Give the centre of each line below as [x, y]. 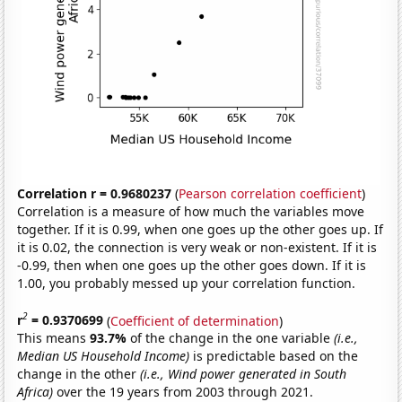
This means [54, 338]
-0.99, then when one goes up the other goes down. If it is [192, 265]
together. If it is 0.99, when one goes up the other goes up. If [201, 229]
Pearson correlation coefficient [271, 193]
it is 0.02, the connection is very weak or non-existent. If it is [197, 247]
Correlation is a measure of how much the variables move [191, 211]
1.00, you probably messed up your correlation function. [187, 283]
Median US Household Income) [104, 356]
